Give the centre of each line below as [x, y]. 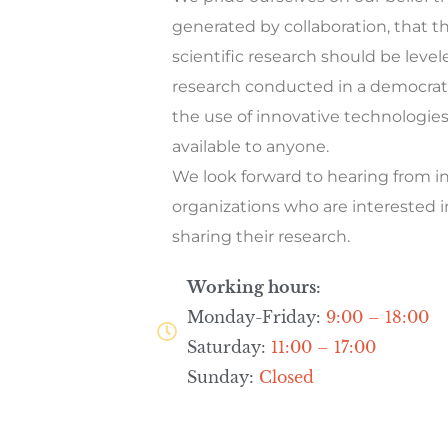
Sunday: [223, 377]
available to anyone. [250, 146]
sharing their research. [261, 236]
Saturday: [229, 347]
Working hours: [254, 287]
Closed [286, 377]
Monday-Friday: [256, 317]
